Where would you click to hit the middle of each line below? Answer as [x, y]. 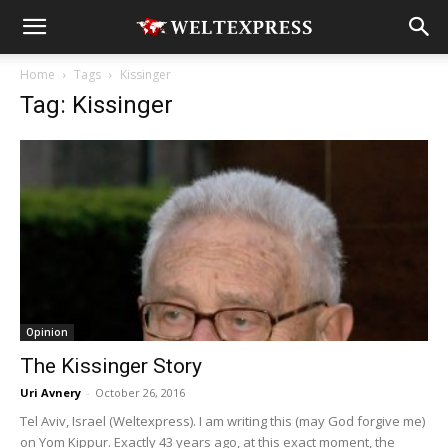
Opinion [47, 332]
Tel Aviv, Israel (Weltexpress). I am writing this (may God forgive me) [222, 421]
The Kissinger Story [111, 366]
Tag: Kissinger [96, 105]
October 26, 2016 [140, 393]
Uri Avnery [50, 393]
